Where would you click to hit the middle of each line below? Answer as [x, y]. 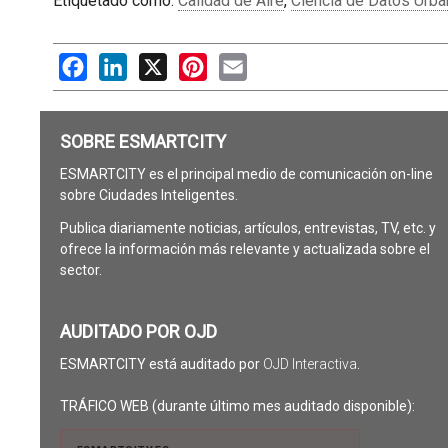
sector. [80, 270]
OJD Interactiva [309, 364]
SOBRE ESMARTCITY [142, 142]
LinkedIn [156, 63]
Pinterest [239, 63]
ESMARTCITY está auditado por [161, 364]
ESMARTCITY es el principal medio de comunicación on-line [246, 174]
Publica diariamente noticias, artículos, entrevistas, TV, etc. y [247, 228]
